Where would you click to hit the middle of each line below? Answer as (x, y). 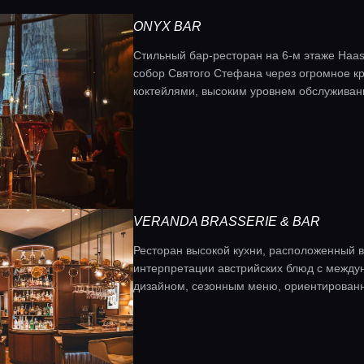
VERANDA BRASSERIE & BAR (227, 221)
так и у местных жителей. (201, 109)
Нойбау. (154, 304)
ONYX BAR (167, 26)
